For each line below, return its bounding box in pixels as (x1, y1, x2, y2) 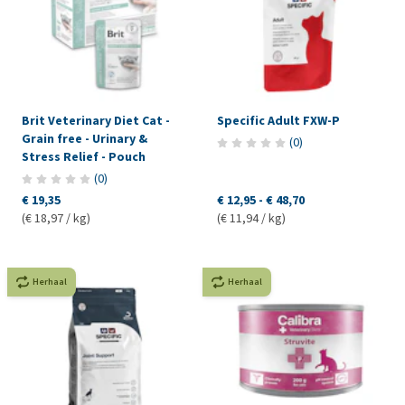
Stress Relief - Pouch (22, 148, 146, 166)
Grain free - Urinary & (22, 130, 147, 148)
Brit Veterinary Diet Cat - (22, 112, 170, 130)
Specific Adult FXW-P (216, 112, 340, 130)
